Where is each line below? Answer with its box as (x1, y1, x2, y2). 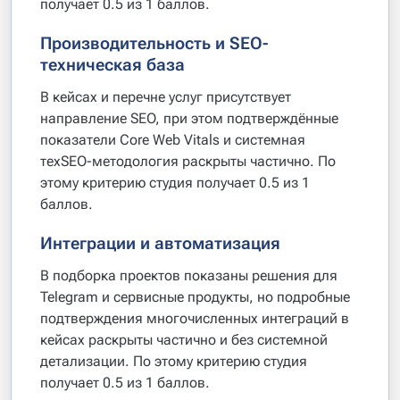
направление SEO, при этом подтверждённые (40, 110, 338, 127)
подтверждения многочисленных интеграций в (40, 310, 349, 327)
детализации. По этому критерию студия (40, 353, 307, 370)
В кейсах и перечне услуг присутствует (40, 88, 291, 105)
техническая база (40, 54, 185, 75)
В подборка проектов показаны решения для (40, 267, 337, 284)
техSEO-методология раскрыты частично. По (40, 153, 336, 170)
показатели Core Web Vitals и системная (40, 131, 305, 148)
